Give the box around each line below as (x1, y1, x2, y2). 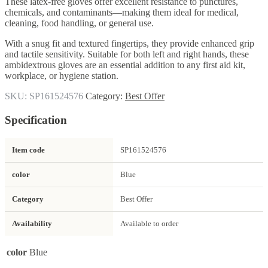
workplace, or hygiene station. (5, 71, 118, 81)
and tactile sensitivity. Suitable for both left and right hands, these (5, 49, 249, 60)
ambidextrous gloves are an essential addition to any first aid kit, (5, 60, 245, 71)
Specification (5, 113, 67, 126)
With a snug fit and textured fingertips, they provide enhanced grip (5, 38, 254, 49)
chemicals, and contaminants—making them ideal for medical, (5, 7, 239, 18)
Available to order (120, 218, 178, 228)
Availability (12, 218, 52, 228)
